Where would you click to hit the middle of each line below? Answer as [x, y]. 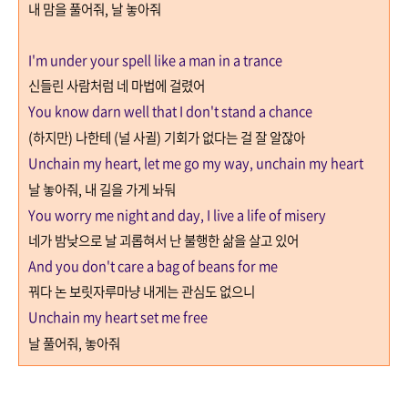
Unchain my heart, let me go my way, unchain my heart [196, 163]
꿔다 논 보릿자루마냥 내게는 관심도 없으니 [142, 291]
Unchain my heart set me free [118, 316]
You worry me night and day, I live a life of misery [177, 214]
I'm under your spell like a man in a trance [155, 60]
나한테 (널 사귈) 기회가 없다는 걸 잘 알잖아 [190, 137]
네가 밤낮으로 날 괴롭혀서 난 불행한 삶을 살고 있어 [163, 240]
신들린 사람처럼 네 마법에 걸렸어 [117, 85]
